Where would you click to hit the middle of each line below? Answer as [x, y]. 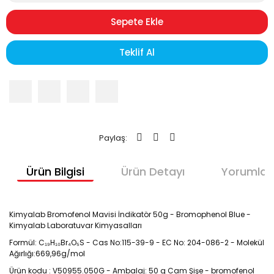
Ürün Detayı [153, 172]
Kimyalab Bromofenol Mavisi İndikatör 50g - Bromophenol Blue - [130, 214]
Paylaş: [113, 138]
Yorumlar [246, 172]
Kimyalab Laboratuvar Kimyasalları [76, 225]
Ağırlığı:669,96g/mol [47, 254]
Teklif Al [137, 52]
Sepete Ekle [137, 22]
